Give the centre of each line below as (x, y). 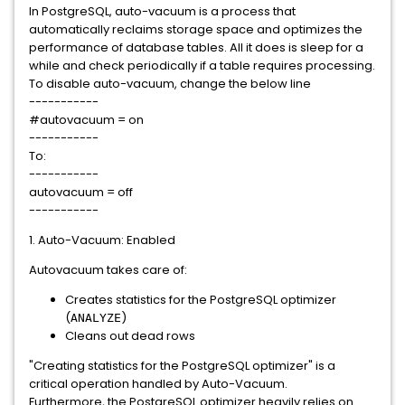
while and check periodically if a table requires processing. (202, 66)
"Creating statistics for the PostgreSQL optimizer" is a (182, 366)
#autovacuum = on (86, 120)
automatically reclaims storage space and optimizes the (196, 29)
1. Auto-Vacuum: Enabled (102, 240)
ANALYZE (96, 318)
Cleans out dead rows (130, 336)
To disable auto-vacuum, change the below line (170, 84)
